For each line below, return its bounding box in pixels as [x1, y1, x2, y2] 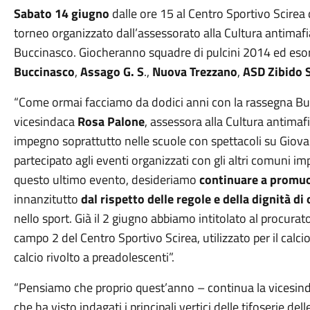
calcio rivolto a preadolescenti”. [13, 248, 180, 266]
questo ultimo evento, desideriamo [13, 170, 197, 189]
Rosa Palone [77, 112, 145, 131]
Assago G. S [80, 62, 144, 81]
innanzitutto [13, 190, 81, 208]
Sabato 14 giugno [13, 4, 109, 23]
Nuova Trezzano [152, 62, 237, 81]
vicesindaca [13, 112, 77, 131]
